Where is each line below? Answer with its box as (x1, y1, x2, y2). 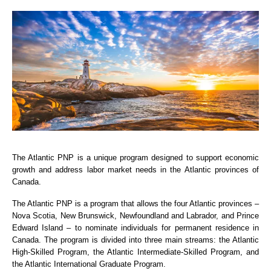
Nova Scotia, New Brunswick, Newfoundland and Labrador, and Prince (12, 211, 259, 220)
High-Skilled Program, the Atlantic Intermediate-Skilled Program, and (12, 247, 259, 256)
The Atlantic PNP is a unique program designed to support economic (12, 152, 259, 162)
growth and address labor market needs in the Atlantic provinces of (12, 165, 259, 174)
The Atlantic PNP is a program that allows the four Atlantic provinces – (12, 198, 259, 208)
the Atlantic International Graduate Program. (12, 259, 166, 269)
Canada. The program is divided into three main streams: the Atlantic (12, 235, 259, 244)
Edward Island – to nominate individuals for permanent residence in (12, 223, 259, 232)
